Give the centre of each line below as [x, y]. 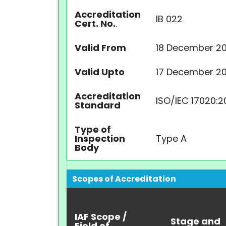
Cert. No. [95, 23]
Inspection [100, 138]
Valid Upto [100, 72]
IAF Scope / [101, 217]
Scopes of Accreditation [124, 179]
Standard [98, 105]
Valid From [100, 48]
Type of [93, 129]
